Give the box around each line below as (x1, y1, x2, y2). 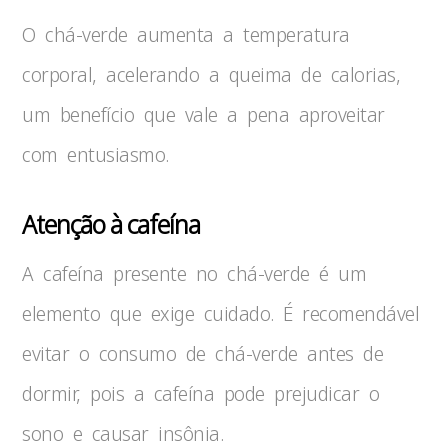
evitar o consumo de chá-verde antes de (22, 340, 384, 367)
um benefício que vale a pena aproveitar (22, 101, 385, 128)
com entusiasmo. (22, 141, 169, 168)
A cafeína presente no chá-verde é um (22, 260, 367, 287)
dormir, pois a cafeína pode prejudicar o (22, 380, 380, 407)
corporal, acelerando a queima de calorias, (22, 61, 401, 88)
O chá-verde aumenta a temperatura (22, 21, 350, 48)
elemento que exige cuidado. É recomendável (22, 300, 420, 327)
